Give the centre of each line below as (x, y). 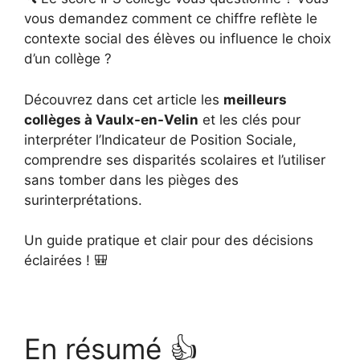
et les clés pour (250, 119)
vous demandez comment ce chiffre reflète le (171, 18)
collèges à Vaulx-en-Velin (111, 119)
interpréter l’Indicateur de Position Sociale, (160, 139)
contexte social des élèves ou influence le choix (178, 39)
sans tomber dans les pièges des (131, 180)
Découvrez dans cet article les (124, 99)
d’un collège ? (68, 59)
